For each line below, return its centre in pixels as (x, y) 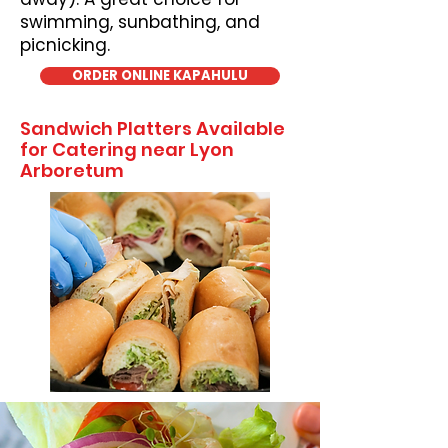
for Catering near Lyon (127, 149)
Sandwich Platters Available (152, 128)
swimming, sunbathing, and (140, 22)
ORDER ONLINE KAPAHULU (160, 75)
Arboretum (72, 170)
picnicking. (65, 45)
